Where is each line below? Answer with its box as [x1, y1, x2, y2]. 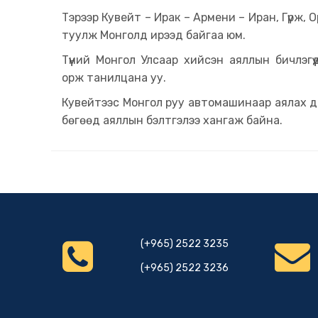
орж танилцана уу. [62, 70, 166, 84]
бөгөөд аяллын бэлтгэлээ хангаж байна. [62, 113, 283, 127]
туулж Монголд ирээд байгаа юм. [62, 28, 246, 42]
